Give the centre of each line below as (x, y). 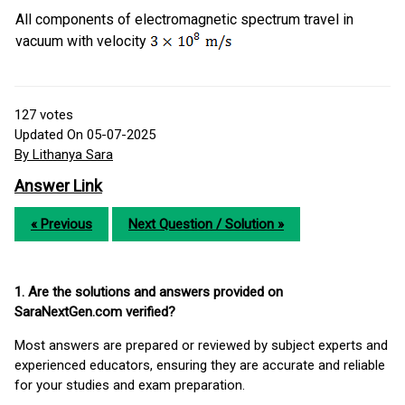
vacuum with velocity (83, 42)
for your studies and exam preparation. (130, 386)
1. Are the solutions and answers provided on (149, 292)
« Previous (61, 225)
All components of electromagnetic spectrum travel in (184, 20)
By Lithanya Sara (64, 155)
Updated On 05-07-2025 (85, 135)
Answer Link (58, 186)
